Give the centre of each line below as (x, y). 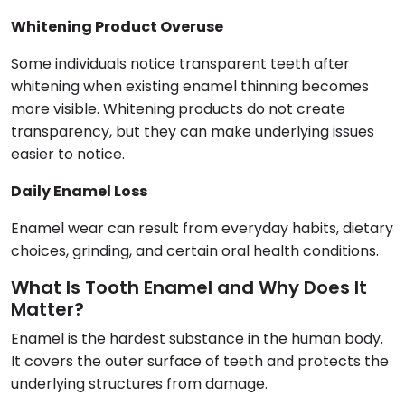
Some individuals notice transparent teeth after (180, 63)
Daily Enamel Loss (79, 191)
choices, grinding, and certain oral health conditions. (195, 250)
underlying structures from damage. (139, 383)
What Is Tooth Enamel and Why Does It (189, 287)
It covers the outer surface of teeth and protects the (200, 361)
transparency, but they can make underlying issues (193, 131)
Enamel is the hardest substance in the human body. (197, 338)
